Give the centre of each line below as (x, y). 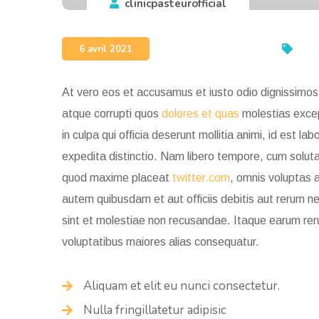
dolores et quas (200, 114)
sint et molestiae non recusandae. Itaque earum (183, 221)
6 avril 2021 (106, 49)
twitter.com (201, 178)
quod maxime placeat (117, 178)
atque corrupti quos (112, 114)
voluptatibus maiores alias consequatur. (161, 242)
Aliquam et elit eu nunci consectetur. (182, 286)
